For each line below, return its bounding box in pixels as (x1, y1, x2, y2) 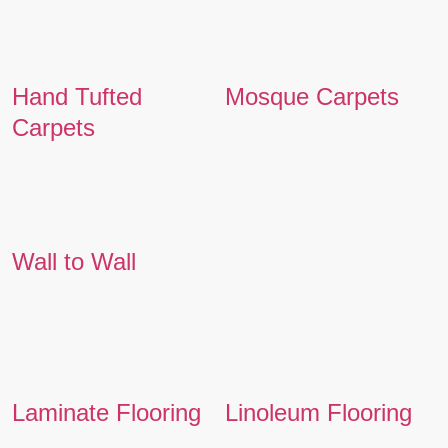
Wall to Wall (11, 247, 136, 275)
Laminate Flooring (11, 398, 201, 426)
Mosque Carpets (224, 82, 399, 110)
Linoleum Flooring (224, 398, 412, 426)
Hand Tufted (11, 82, 142, 110)
